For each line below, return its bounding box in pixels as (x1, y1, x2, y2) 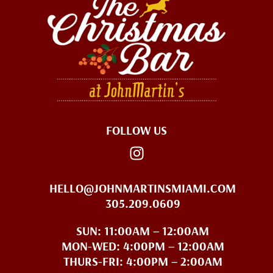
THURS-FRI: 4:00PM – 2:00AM (63, 253, 222, 269)
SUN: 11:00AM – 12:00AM (76, 223, 209, 239)
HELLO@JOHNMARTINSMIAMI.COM (49, 180, 236, 196)
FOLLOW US (106, 122, 167, 138)
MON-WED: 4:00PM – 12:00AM (61, 238, 224, 254)
